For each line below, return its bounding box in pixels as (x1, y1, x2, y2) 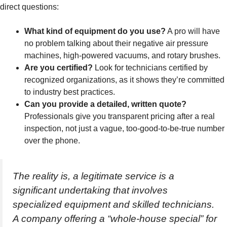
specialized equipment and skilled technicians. (13, 199, 214, 210)
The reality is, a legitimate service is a (13, 170, 174, 181)
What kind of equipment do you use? (24, 26, 166, 35)
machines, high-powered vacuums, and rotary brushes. (24, 51, 220, 60)
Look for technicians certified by (93, 63, 208, 72)
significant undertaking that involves (13, 184, 168, 196)
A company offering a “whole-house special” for (13, 213, 217, 224)
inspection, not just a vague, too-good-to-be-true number (24, 124, 224, 133)
